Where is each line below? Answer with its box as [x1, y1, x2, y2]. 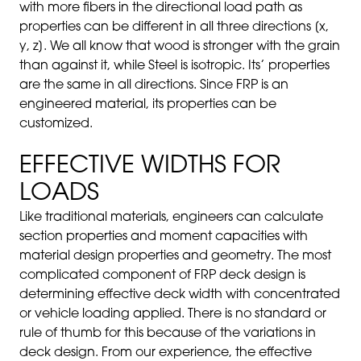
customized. [19, 118, 93, 131]
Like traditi [19, 211, 80, 224]
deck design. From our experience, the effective [19, 346, 312, 359]
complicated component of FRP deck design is [19, 269, 305, 282]
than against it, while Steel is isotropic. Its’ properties [19, 60, 330, 73]
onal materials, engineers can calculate [80, 211, 323, 224]
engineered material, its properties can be [19, 98, 276, 111]
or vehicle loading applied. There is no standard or [19, 308, 326, 321]
